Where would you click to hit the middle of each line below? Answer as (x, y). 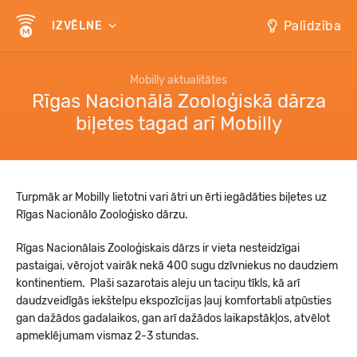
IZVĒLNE (79, 26)
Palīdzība (312, 25)
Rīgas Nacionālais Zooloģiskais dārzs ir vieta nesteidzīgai (158, 248)
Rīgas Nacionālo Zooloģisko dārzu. (102, 215)
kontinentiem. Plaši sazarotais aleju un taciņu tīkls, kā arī (158, 283)
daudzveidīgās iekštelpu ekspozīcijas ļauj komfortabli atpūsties (174, 301)
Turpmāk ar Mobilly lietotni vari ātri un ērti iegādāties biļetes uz (171, 197)
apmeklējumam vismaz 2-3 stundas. (109, 336)
